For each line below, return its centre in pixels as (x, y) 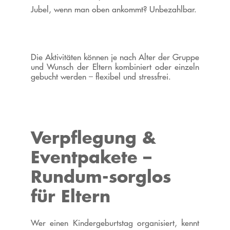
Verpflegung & (93, 138)
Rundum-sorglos (101, 177)
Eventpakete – (91, 157)
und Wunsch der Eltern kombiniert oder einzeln (115, 67)
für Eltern (70, 196)
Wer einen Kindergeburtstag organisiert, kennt (115, 223)
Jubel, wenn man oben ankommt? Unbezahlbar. (113, 9)
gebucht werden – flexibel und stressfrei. (101, 77)
